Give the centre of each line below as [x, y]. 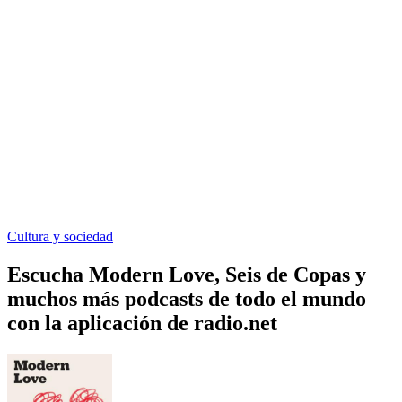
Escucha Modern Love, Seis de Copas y [187, 274]
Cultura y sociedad [60, 236]
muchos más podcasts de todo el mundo [187, 298]
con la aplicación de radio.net [142, 323]
